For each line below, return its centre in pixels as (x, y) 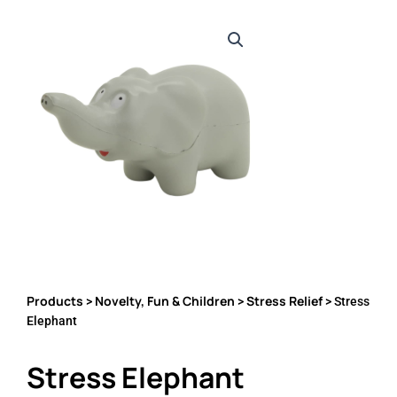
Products (55, 301)
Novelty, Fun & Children (165, 301)
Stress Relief (284, 301)
